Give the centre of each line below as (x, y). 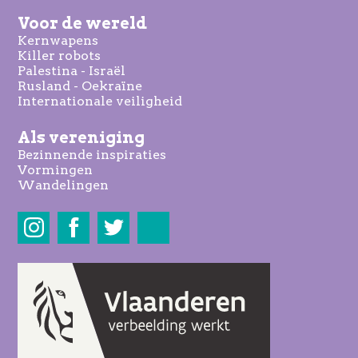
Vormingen (56, 169)
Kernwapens (58, 40)
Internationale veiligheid (100, 101)
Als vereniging (82, 137)
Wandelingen (64, 185)
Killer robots (60, 55)
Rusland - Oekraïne (80, 86)
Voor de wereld (83, 23)
